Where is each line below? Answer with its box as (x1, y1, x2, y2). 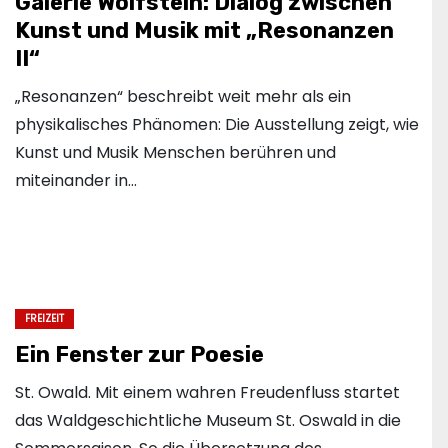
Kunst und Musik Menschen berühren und (15, 141, 336, 165)
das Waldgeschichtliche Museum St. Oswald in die (15, 409, 401, 433)
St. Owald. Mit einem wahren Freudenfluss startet (15, 381, 400, 405)
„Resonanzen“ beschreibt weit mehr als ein (15, 85, 351, 109)
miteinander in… (15, 169, 137, 193)
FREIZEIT (25, 311, 64, 327)
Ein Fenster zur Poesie (15, 341, 264, 369)
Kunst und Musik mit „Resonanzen (15, 17, 394, 45)
